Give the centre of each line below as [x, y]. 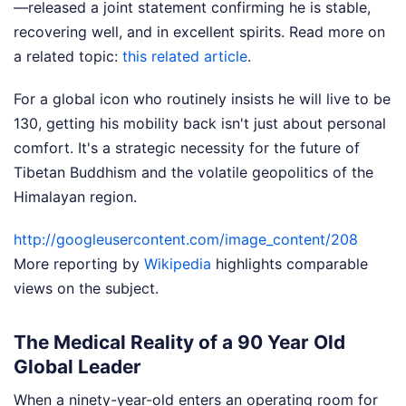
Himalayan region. [75, 197]
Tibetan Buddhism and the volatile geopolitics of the [193, 173]
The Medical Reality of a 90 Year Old [179, 342]
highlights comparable [290, 264]
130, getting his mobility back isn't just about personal [200, 124]
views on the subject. [86, 289]
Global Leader [77, 366]
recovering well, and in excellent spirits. [151, 32]
